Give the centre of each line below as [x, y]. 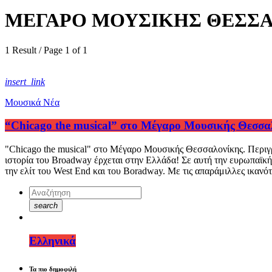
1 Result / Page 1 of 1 [46, 50]
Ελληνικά [53, 240]
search [46, 206]
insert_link [25, 81]
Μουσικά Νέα [32, 102]
